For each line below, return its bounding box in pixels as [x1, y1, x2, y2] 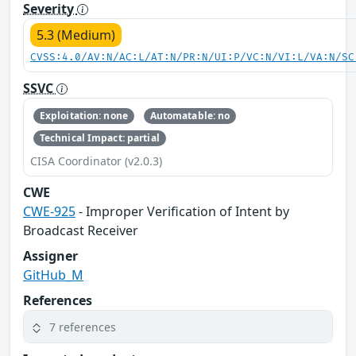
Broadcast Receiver [23, 222, 138, 240]
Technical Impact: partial [39, 131, 160, 145]
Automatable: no [149, 108, 230, 122]
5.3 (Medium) [37, 25, 115, 44]
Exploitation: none [39, 108, 128, 122]
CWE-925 [23, 203, 75, 221]
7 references [49, 319, 116, 335]
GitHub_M [23, 266, 83, 284]
